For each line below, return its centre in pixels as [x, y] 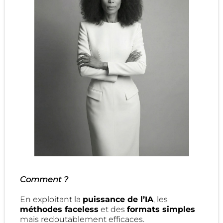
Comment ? [44, 180]
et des [113, 210]
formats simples [161, 210]
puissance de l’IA [118, 200]
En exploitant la [51, 200]
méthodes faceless [59, 210]
